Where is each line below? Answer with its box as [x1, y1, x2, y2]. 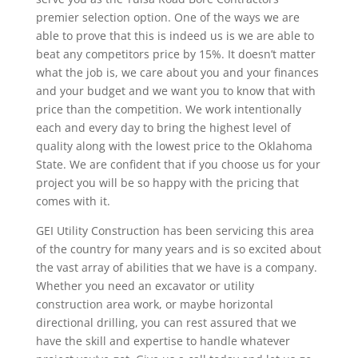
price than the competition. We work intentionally [35, 101, 301, 117]
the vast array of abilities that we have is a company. [35, 260, 317, 276]
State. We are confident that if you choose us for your [35, 157, 320, 173]
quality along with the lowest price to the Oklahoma [35, 138, 312, 154]
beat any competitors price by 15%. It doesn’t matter [35, 46, 316, 62]
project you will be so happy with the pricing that [35, 175, 299, 191]
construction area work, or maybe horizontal [35, 296, 273, 312]
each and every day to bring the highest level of [35, 120, 291, 136]
